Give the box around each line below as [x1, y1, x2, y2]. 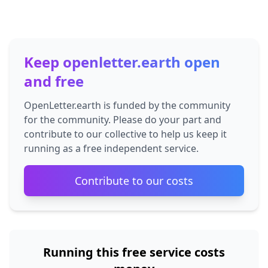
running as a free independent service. [24, 142, 199, 155]
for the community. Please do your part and [24, 113, 221, 126]
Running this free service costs [43, 244, 225, 260]
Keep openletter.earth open [24, 52, 220, 72]
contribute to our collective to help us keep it [24, 127, 227, 141]
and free [24, 71, 84, 91]
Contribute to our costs [75, 173, 193, 188]
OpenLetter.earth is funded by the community [24, 99, 230, 112]
